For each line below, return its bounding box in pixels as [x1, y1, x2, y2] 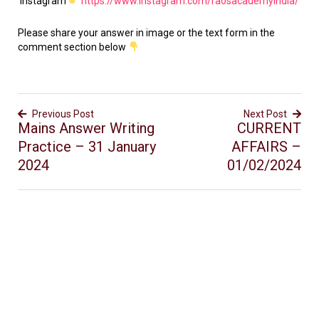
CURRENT [237, 120, 301, 137]
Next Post [244, 108, 287, 120]
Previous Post [32, 108, 94, 120]
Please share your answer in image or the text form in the [18, 27, 275, 38]
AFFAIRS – [231, 138, 301, 155]
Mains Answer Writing [18, 120, 155, 137]
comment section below [18, 41, 128, 53]
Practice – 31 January [18, 138, 156, 155]
